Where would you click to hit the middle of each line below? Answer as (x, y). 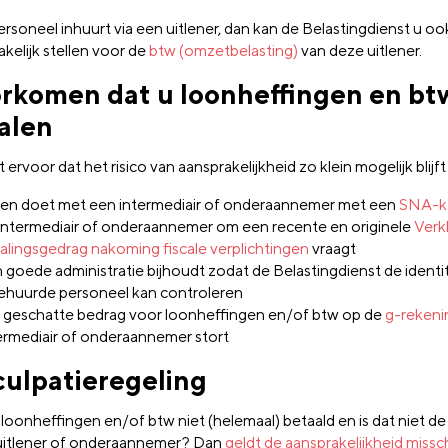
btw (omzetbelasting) (223, 51)
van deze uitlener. (360, 51)
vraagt (332, 248)
